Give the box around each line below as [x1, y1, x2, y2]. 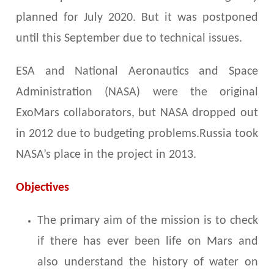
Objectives [16, 182, 70, 194]
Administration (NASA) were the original [16, 86, 258, 99]
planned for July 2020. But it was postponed [16, 12, 258, 24]
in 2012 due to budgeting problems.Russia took [16, 128, 258, 141]
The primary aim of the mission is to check [37, 215, 258, 228]
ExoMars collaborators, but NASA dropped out [16, 107, 258, 120]
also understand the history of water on [37, 256, 258, 269]
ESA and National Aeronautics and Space [16, 65, 258, 78]
